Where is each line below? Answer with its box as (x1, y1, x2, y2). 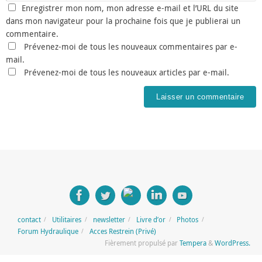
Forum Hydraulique (17, 226, 78, 236)
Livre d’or (136, 214, 166, 225)
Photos (177, 214, 199, 225)
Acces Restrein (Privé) (89, 226, 157, 236)
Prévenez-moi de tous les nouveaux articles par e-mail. (23, 67, 229, 78)
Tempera (180, 237, 206, 248)
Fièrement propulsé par (105, 237, 180, 248)
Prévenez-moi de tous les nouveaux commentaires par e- (23, 41, 237, 52)
